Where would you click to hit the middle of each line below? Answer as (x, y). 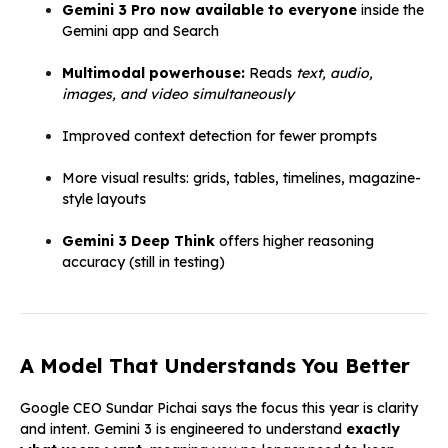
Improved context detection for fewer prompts (219, 135)
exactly (373, 428)
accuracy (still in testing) (143, 261)
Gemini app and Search (140, 30)
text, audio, (334, 72)
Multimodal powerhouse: (153, 72)
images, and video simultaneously (178, 93)
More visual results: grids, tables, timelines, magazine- (241, 177)
